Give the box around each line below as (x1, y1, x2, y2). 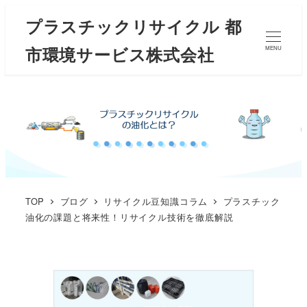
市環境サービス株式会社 (25, 42, 214, 66)
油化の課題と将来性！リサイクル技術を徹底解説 (25, 210, 234, 223)
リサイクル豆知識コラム (103, 194, 208, 208)
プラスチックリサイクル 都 (25, 14, 243, 38)
